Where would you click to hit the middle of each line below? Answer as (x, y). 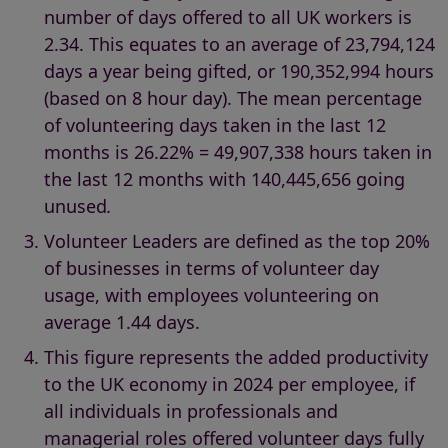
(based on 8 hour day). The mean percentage (233, 97)
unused (75, 205)
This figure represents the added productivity (236, 356)
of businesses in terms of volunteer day (211, 267)
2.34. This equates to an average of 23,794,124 (239, 43)
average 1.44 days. (124, 321)
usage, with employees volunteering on (211, 294)
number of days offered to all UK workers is (228, 16)
